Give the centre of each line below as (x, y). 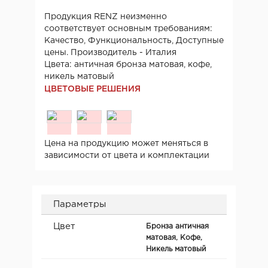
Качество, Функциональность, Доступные (134, 40)
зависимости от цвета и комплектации (127, 155)
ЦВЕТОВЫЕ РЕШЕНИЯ (92, 89)
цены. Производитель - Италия (110, 52)
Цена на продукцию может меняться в (126, 143)
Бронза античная (177, 226)
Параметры (80, 204)
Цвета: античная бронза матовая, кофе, (128, 64)
